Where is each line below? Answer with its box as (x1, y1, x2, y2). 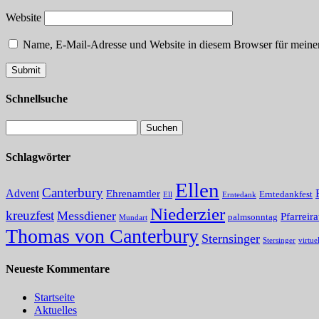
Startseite (34, 291, 75, 303)
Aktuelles (34, 303, 77, 316)
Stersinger (263, 236, 296, 244)
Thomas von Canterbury (6, 224, 199, 247)
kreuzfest (6, 207, 54, 223)
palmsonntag (228, 211, 278, 222)
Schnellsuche (6, 93, 68, 105)
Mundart (119, 213, 147, 221)
